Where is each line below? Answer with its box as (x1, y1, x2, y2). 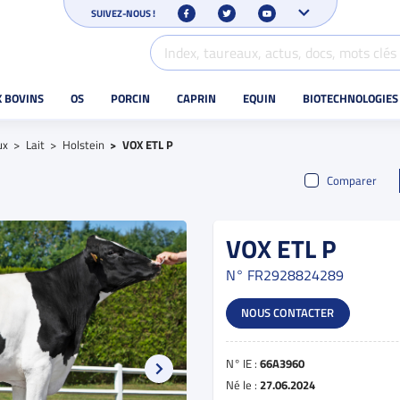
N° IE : (226, 354, 260, 372)
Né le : (226, 375, 260, 394)
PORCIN (110, 89, 150, 108)
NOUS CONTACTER (241, 304, 335, 321)
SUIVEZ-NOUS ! (90, 5, 155, 21)
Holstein (62, 136, 105, 154)
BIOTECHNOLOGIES (302, 89, 398, 108)
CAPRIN (176, 89, 216, 108)
